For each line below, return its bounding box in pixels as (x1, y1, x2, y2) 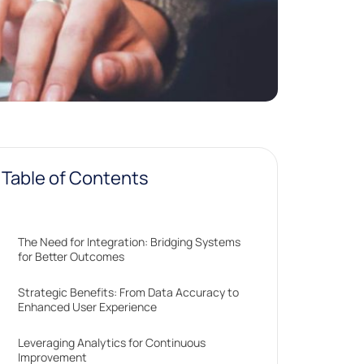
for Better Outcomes (18, 249, 125, 264)
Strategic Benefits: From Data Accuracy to (18, 284, 240, 300)
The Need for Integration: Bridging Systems (18, 234, 241, 249)
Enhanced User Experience (18, 299, 158, 314)
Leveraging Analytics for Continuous (18, 335, 206, 350)
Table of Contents (2, 166, 149, 190)
